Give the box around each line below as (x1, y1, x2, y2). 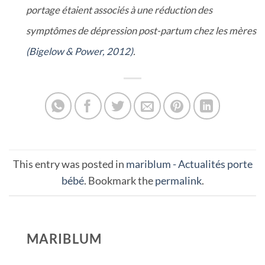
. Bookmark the (83, 174, 155, 188)
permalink (154, 174, 202, 188)
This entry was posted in (12, 157, 126, 171)
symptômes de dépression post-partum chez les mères (25, 24, 256, 37)
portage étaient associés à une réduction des (25, 4, 212, 16)
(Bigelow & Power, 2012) (25, 45, 133, 57)
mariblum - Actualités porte (125, 157, 253, 171)
